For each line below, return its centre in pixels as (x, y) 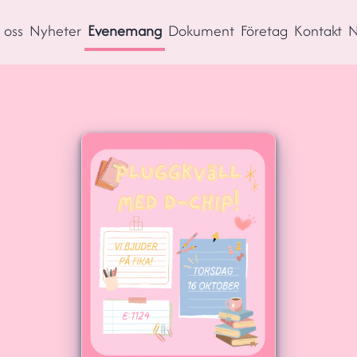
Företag (264, 30)
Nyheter (55, 30)
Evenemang (125, 30)
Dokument (201, 30)
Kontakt (318, 30)
